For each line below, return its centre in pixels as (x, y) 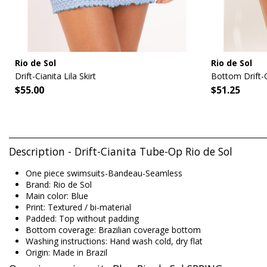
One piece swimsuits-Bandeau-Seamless (104, 173)
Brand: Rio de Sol (59, 184)
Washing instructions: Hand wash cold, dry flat (114, 241)
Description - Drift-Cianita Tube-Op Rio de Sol (121, 152)
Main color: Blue (57, 195)
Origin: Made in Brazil (66, 252)
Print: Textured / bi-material (78, 207)
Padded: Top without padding (82, 218)
